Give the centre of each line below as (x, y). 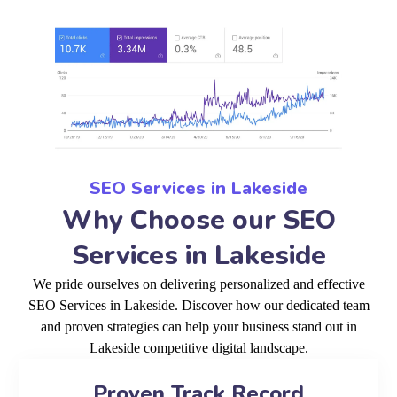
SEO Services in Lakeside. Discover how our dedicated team (198, 306)
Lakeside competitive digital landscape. (198, 348)
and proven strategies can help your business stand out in (198, 327)
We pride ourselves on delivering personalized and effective (198, 284)
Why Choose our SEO (198, 221)
